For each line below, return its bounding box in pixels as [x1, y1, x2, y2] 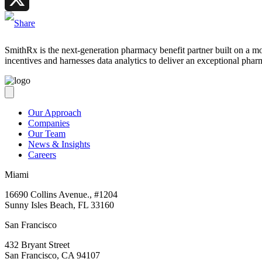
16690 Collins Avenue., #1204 [5, 189, 118, 200]
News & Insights [28, 139, 90, 150]
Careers [28, 150, 56, 160]
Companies [28, 118, 70, 129]
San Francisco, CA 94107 [5, 250, 100, 261]
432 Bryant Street [5, 240, 70, 250]
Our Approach [28, 108, 81, 118]
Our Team [28, 129, 65, 139]
